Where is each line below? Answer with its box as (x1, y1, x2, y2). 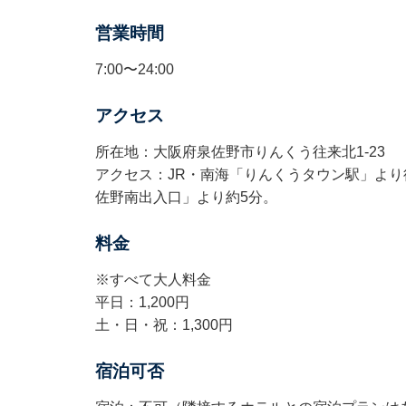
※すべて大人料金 (94, 272, 211, 288)
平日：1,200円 (94, 295, 189, 311)
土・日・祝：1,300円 (94, 317, 233, 333)
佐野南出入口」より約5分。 (94, 189, 277, 206)
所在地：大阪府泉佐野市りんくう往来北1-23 (94, 144, 385, 160)
